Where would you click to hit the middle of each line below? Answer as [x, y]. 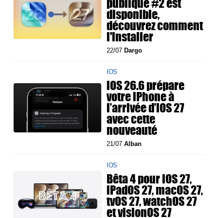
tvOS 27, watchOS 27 [152, 201]
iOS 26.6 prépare [146, 85]
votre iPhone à [141, 97]
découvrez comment [155, 26]
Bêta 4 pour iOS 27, [149, 179]
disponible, [133, 14]
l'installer [130, 37]
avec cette [131, 119]
